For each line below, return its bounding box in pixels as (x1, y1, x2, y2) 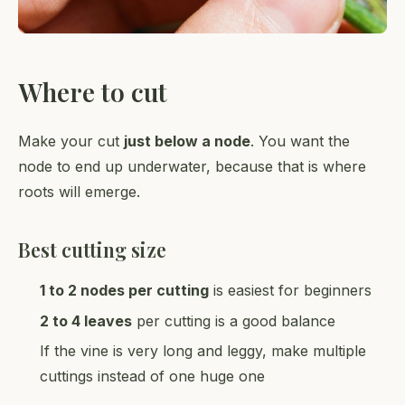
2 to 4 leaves (40, 311, 132, 330)
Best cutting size (18, 237, 166, 263)
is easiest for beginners (209, 281, 372, 300)
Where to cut (18, 75, 167, 109)
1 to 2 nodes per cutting (40, 281, 209, 300)
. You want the (250, 132, 350, 151)
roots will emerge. (18, 183, 140, 202)
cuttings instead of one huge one (40, 367, 265, 386)
